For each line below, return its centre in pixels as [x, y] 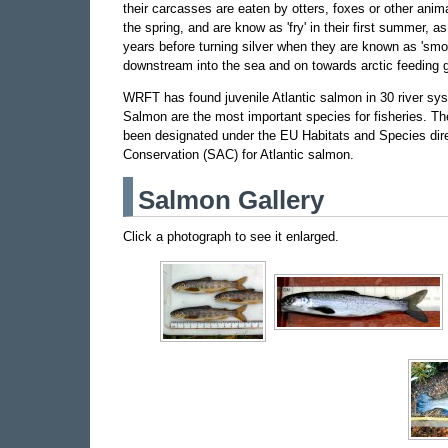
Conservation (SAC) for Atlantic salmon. [238, 155]
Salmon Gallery [231, 200]
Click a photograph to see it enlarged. [231, 237]
